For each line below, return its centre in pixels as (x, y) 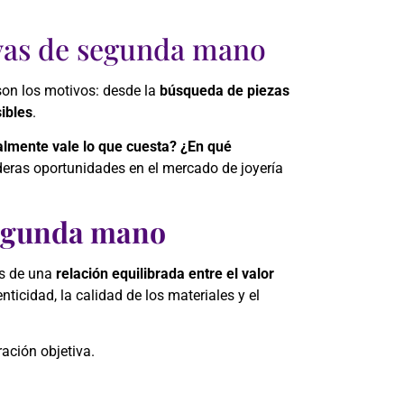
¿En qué (206, 147)
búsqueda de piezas (225, 91)
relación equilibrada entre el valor (165, 273)
